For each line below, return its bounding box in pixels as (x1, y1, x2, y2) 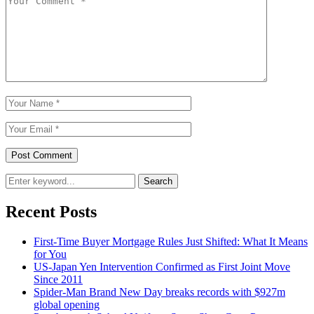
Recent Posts (6, 203, 97, 221)
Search (144, 176, 172, 187)
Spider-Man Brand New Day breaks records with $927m (34, 286, 285, 299)
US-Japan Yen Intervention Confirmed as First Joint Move (34, 261, 290, 273)
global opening (34, 299, 100, 311)
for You (34, 248, 67, 261)
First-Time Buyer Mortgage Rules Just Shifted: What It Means (34, 235, 308, 248)
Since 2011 (34, 273, 83, 286)
